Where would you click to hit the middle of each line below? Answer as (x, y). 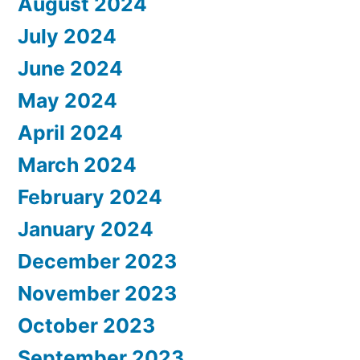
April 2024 (70, 132)
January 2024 (86, 229)
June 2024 (70, 68)
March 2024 (77, 164)
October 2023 (86, 325)
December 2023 (97, 261)
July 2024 (67, 36)
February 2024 (90, 196)
